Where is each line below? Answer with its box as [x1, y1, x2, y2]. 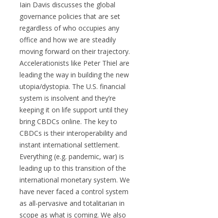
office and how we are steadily [19, 35, 116, 44]
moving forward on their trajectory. [19, 47, 130, 56]
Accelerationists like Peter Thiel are [19, 58, 129, 68]
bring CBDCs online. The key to [19, 117, 117, 126]
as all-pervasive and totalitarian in [19, 199, 125, 208]
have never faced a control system [19, 187, 128, 196]
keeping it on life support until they [19, 105, 128, 114]
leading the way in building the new [19, 70, 129, 79]
